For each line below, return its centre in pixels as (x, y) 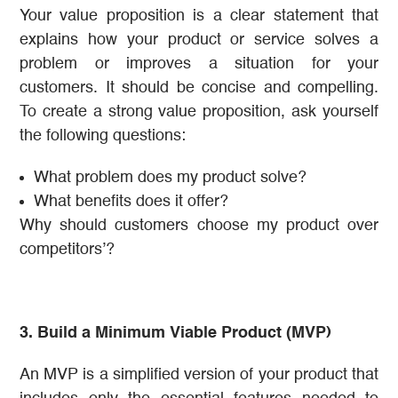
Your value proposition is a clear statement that (199, 16)
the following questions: (103, 136)
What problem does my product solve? (170, 178)
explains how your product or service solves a (199, 40)
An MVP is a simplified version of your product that (199, 375)
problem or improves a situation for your (199, 64)
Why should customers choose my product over (199, 226)
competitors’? (67, 250)
